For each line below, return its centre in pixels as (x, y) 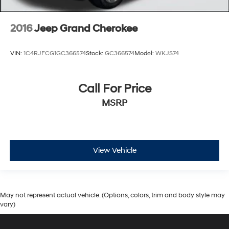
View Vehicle (114, 150)
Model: (145, 53)
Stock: (95, 53)
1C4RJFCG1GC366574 (55, 53)
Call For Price (114, 89)
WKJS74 (167, 53)
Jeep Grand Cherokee (86, 28)
